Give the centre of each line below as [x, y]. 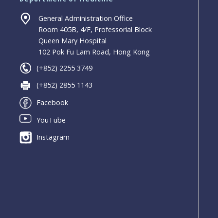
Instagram [53, 137]
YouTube [51, 120]
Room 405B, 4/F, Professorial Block [95, 30]
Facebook [53, 102]
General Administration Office [86, 18]
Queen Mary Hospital [73, 41]
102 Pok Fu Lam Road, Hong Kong [94, 52]
